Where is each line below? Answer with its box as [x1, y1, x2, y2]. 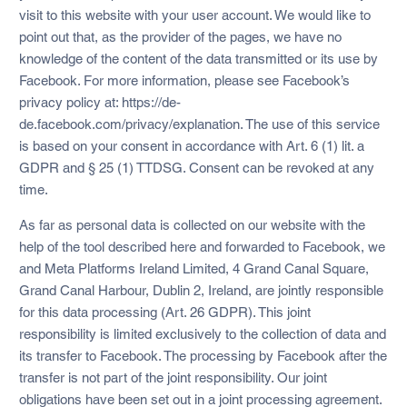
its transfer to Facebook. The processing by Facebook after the [18, 347, 387, 363]
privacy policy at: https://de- [18, 94, 181, 110]
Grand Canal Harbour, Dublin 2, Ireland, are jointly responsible [18, 282, 383, 298]
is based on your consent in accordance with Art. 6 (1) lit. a [18, 137, 364, 154]
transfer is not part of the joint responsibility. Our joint [18, 369, 327, 385]
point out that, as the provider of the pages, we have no [18, 28, 342, 45]
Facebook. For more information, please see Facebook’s [18, 72, 350, 88]
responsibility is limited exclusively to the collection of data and [18, 325, 386, 342]
